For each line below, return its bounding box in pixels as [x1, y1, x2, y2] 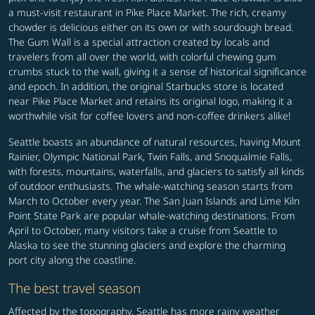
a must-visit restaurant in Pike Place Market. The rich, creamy [8, 6, 286, 20]
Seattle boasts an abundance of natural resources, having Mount [8, 135, 301, 149]
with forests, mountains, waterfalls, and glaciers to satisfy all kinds [8, 165, 304, 179]
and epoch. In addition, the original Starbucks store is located [8, 79, 283, 94]
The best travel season [8, 279, 141, 297]
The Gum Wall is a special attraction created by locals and [8, 35, 269, 49]
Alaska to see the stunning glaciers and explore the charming [8, 238, 285, 252]
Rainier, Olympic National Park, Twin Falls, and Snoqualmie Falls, [8, 150, 292, 164]
